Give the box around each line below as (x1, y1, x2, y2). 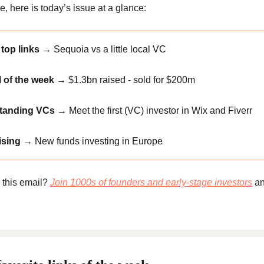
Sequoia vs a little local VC (51, 44, 166, 54)
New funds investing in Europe (32, 136, 163, 146)
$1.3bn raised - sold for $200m (66, 74, 195, 85)
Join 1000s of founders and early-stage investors (50, 177, 252, 187)
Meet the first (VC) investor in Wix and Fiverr (67, 105, 252, 115)
